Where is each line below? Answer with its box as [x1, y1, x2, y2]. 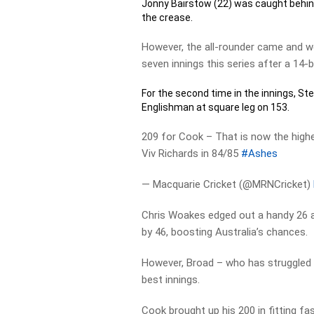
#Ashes [241, 147, 278, 160]
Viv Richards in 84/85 [142, 147, 242, 160]
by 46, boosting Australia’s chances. [142, 226, 308, 238]
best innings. [142, 273, 200, 286]
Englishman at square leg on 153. [142, 102, 290, 113]
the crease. [142, 12, 193, 23]
